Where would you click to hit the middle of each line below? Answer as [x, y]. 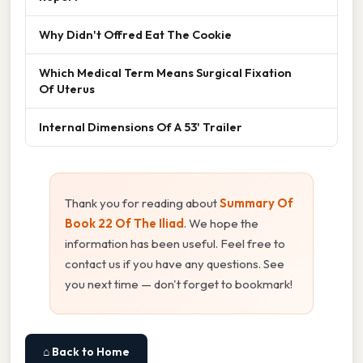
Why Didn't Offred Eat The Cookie [135, 35]
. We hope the [221, 224]
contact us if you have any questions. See [175, 264]
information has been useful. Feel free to [175, 244]
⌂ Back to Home [86, 352]
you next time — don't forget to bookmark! [179, 284]
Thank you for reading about [142, 203]
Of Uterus [67, 89]
